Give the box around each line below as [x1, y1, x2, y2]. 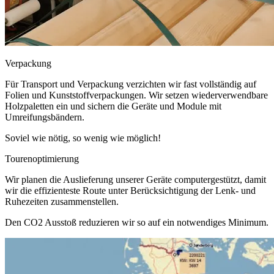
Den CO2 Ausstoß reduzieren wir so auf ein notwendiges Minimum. [5, 217, 268, 228]
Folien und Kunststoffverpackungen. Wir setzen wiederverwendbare [5, 89, 268, 100]
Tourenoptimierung [5, 153, 79, 164]
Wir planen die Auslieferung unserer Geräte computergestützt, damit [5, 174, 266, 185]
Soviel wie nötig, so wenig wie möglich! [5, 132, 161, 143]
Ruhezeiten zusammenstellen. [5, 196, 119, 207]
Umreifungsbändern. [5, 111, 84, 122]
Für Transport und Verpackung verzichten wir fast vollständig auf [5, 78, 256, 89]
